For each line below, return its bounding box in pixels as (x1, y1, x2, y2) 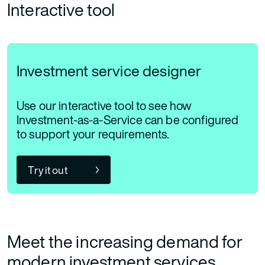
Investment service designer (17, 59, 205, 82)
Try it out (28, 162, 67, 178)
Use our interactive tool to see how (17, 96, 192, 114)
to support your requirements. (17, 125, 170, 143)
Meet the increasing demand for (7, 229, 243, 254)
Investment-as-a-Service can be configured (17, 111, 239, 128)
